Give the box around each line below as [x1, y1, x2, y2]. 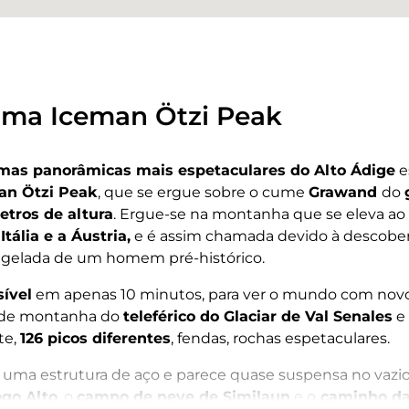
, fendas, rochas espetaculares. [171, 330, 393, 347]
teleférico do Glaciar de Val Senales [123, 308, 393, 325]
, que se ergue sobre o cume [98, 184, 309, 201]
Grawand [309, 184, 382, 201]
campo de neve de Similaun [77, 388, 290, 405]
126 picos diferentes [20, 330, 171, 347]
